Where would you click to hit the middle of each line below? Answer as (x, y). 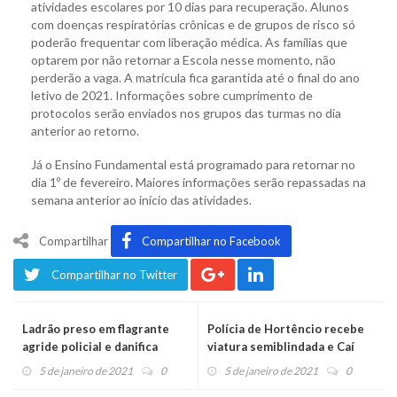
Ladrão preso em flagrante (96, 329)
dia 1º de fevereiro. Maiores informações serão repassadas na (198, 183)
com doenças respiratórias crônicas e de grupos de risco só (193, 25)
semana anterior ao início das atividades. (141, 200)
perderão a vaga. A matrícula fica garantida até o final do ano (195, 78)
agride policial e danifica (90, 347)
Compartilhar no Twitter (114, 275)
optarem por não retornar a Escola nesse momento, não (183, 60)
